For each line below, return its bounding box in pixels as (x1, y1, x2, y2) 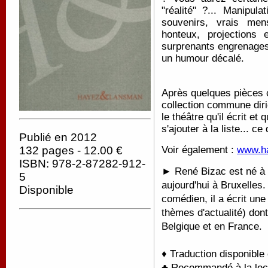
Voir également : (162, 144, 237, 156)
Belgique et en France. (162, 221, 262, 233)
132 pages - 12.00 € (19, 144, 123, 157)
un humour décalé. (162, 53, 244, 65)
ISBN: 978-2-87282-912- (19, 157, 145, 170)
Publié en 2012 (19, 131, 97, 144)
